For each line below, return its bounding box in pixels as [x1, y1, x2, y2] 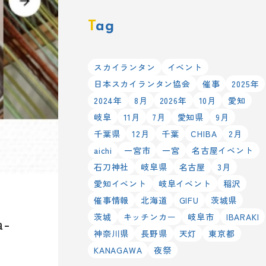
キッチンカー [123, 211, 176, 223]
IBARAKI [226, 211, 259, 223]
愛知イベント [94, 178, 147, 189]
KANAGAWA [94, 244, 142, 256]
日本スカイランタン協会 [94, 78, 191, 90]
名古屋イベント [192, 144, 254, 156]
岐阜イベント [158, 178, 211, 189]
